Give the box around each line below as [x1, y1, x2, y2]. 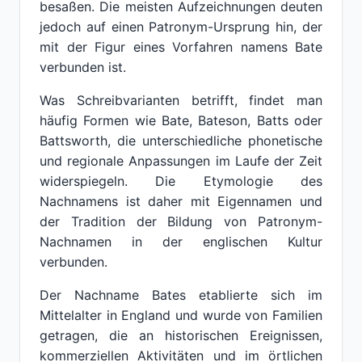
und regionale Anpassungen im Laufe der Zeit [40, 153, 322, 169]
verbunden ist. [40, 59, 126, 75]
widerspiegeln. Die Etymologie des [40, 173, 322, 189]
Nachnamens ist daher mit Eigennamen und [40, 193, 322, 209]
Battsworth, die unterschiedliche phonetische [40, 133, 322, 149]
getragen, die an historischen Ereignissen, [40, 327, 322, 343]
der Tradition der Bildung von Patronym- [40, 213, 322, 229]
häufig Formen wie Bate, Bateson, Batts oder [40, 112, 322, 128]
